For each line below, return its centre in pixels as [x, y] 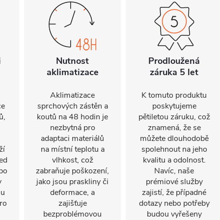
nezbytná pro [72, 128]
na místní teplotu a [72, 149]
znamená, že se [174, 128]
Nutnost [72, 61]
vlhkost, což [72, 160]
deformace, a [72, 192]
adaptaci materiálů [72, 138]
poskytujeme [174, 106]
